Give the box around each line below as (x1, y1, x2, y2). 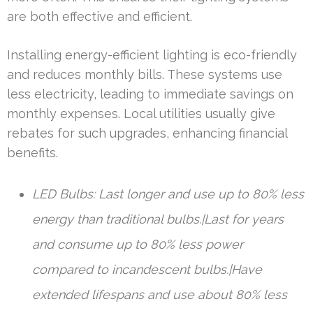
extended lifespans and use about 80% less (32, 287, 287, 303)
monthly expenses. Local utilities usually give (7, 106, 275, 122)
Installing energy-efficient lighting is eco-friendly (7, 48, 297, 63)
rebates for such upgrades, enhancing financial (7, 126, 287, 141)
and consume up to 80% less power (32, 237, 243, 252)
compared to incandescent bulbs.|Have (32, 262, 262, 277)
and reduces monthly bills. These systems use (7, 67, 282, 82)
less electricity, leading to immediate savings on (7, 87, 293, 102)
